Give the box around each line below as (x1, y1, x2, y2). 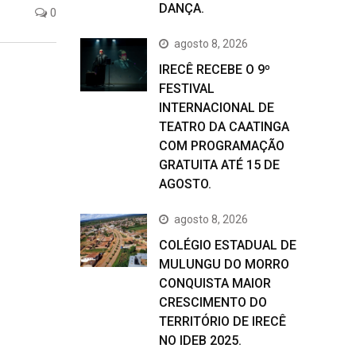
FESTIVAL (159, 81, 215, 96)
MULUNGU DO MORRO (159, 257, 289, 272)
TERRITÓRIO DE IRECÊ (159, 314, 286, 329)
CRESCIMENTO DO (159, 295, 267, 310)
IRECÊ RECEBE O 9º (159, 62, 270, 77)
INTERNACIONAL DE (159, 100, 274, 115)
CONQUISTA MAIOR (159, 276, 271, 291)
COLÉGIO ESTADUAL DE (159, 238, 296, 253)
